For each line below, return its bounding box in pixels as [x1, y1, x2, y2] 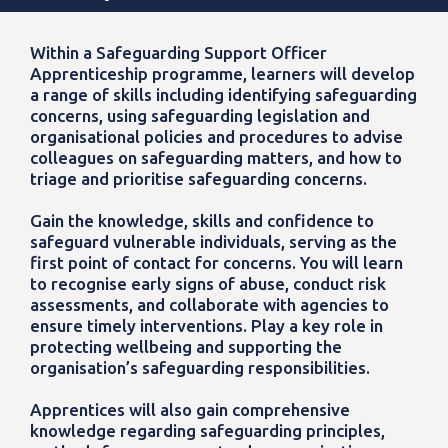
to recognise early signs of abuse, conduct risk [30, 274, 386, 294]
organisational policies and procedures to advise [30, 127, 403, 147]
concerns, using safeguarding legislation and [30, 106, 370, 126]
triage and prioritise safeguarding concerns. [30, 169, 371, 189]
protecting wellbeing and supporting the [30, 337, 342, 357]
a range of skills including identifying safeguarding [30, 85, 417, 105]
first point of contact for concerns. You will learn [30, 253, 403, 273]
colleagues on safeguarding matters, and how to [30, 148, 402, 168]
